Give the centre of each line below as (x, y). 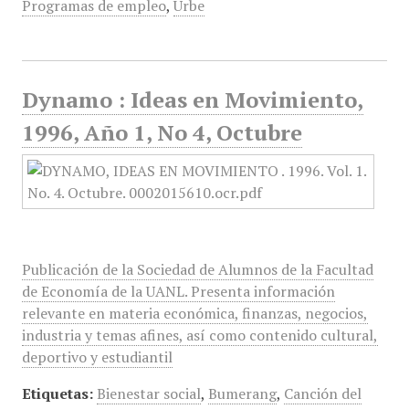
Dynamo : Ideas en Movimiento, (192, 100)
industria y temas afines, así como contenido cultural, (199, 335)
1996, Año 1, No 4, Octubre (162, 132)
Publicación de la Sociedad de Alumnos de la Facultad (197, 269)
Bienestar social (148, 393)
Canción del (322, 393)
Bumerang (242, 393)
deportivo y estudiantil (97, 357)
